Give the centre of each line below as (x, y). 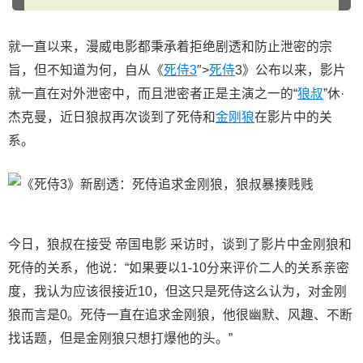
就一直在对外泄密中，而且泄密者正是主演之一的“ (153, 94)
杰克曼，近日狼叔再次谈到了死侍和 (112, 117)
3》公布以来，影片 (290, 70)
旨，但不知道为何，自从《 (86, 70)
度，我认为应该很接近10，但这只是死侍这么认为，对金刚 (177, 291)
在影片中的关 (293, 117)
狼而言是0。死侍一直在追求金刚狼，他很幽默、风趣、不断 (180, 315)
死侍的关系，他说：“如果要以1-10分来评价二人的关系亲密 (179, 268)
